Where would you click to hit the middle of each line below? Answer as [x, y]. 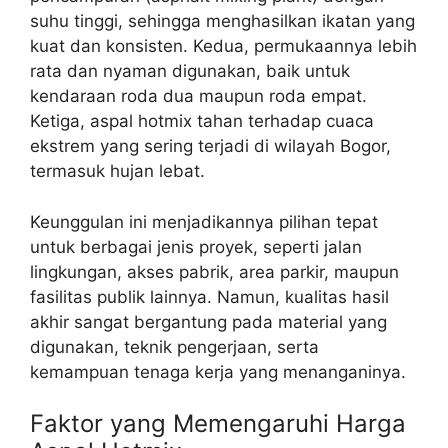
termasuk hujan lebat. [117, 171]
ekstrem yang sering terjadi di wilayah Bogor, [210, 146]
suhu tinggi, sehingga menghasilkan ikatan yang [222, 21]
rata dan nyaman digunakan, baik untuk [190, 71]
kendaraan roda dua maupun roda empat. [198, 96]
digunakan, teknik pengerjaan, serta [174, 346]
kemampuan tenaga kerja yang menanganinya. [218, 371]
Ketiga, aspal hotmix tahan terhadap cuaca [202, 121]
